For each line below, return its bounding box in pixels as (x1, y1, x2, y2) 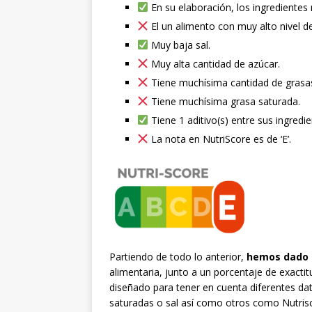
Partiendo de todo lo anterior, (109, 249, 247, 263)
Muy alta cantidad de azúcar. (148, 56, 280, 70)
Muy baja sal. (148, 38, 210, 52)
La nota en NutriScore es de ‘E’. (148, 132, 291, 146)
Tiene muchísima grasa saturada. (148, 94, 300, 108)
